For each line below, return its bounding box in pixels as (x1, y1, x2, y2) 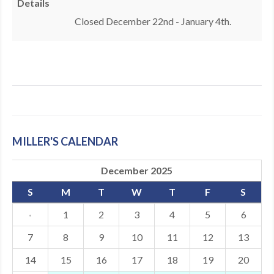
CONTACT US (10, 64, 73, 76)
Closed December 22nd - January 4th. (75, 15, 231, 27)
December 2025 (100, 164, 172, 176)
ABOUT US (10, 37, 62, 49)
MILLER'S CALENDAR (12, 134, 118, 148)
